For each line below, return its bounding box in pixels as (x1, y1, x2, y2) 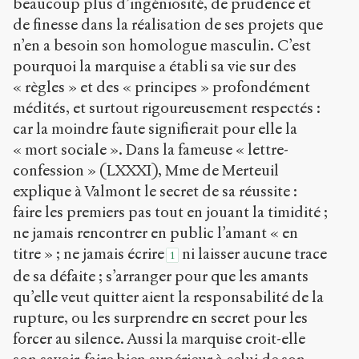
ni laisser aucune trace (179, 244, 327, 263)
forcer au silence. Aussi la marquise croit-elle (13, 329, 305, 348)
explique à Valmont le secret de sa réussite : (13, 181, 297, 200)
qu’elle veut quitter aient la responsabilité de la (13, 287, 324, 306)
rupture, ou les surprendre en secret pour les (13, 308, 308, 327)
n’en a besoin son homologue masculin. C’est (13, 35, 311, 54)
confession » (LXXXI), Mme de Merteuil (13, 160, 279, 179)
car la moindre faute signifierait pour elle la (13, 119, 297, 138)
